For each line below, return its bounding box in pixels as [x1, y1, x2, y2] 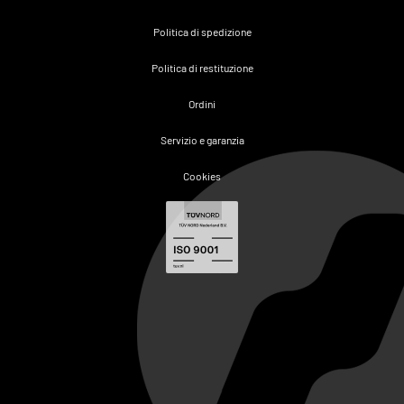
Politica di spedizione [152, 24, 252, 38]
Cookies [183, 169, 221, 182]
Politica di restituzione [151, 60, 253, 74]
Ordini [188, 96, 216, 110]
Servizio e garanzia [160, 133, 244, 146]
